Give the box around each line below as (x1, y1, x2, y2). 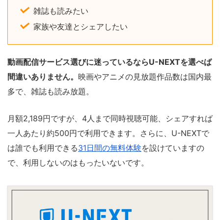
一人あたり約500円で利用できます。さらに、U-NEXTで (7, 128, 209, 138)
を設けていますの (141, 142, 204, 153)
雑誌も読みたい (33, 5, 88, 16)
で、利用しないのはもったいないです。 (7, 157, 149, 167)
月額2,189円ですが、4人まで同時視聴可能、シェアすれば (7, 113, 213, 123)
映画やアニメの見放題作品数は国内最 (78, 71, 212, 82)
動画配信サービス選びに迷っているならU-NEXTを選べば (7, 56, 212, 67)
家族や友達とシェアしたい (33, 21, 128, 31)
